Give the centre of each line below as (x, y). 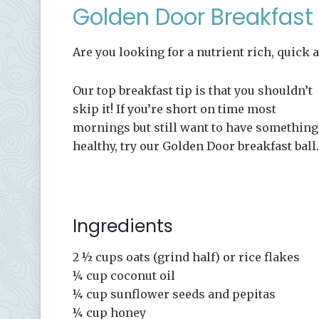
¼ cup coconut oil (124, 275)
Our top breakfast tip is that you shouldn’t (193, 91)
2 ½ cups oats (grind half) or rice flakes (186, 257)
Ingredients (123, 226)
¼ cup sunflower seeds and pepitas (174, 294)
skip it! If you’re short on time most (174, 109)
